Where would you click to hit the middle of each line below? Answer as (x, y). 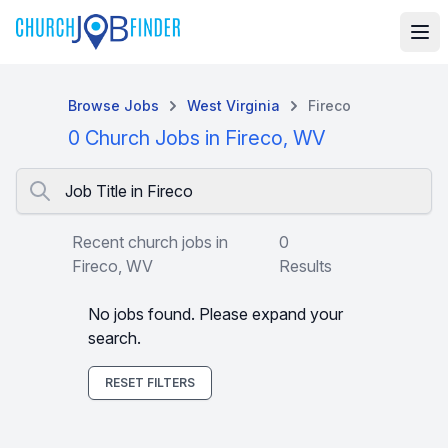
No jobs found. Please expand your (215, 314)
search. (114, 338)
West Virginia (233, 105)
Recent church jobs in (150, 242)
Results (305, 266)
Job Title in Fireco (129, 191)
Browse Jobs (113, 105)
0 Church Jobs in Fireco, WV (197, 138)
